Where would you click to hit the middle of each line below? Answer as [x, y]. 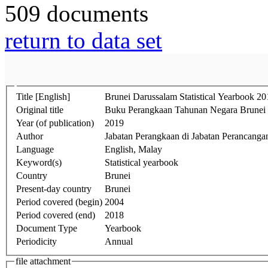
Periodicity [36, 242]
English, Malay [133, 150]
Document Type [47, 229]
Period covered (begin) [59, 202]
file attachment [43, 261]
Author [30, 136]
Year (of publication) [55, 123]
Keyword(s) [39, 163]
